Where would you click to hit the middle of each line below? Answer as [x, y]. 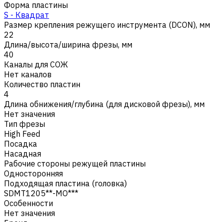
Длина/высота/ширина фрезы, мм [68, 44]
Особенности [28, 203]
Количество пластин [42, 84]
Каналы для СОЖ [36, 64]
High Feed [22, 134]
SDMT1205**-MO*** [41, 193]
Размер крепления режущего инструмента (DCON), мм [107, 25]
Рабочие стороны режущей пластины [75, 163]
